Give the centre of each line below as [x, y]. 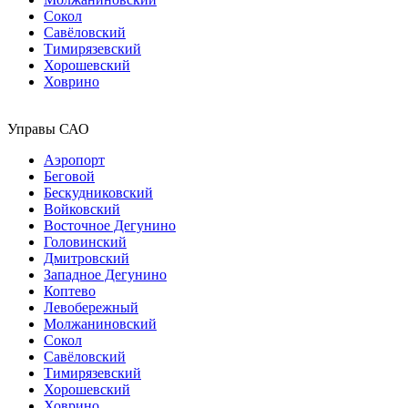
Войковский [82, 209]
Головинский [85, 241]
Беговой [69, 176]
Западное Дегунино [105, 274]
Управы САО [48, 128]
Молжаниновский [100, 323]
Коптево [70, 291]
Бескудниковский [98, 192]
